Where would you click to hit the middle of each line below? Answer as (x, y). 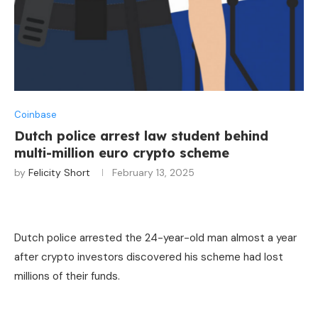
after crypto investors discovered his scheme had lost (149, 257)
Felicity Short (59, 172)
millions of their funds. (67, 276)
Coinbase (35, 114)
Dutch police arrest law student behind (141, 136)
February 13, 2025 (153, 172)
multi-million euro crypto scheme (122, 153)
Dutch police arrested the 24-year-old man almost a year (155, 237)
